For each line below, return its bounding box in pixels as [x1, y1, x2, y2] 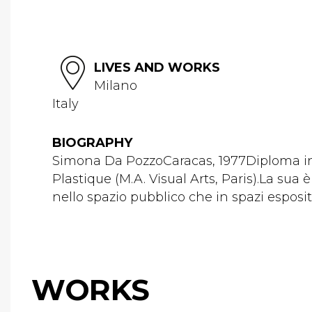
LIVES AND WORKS [94, 60, 220, 75]
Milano [94, 78, 137, 93]
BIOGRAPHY [52, 135, 132, 150]
